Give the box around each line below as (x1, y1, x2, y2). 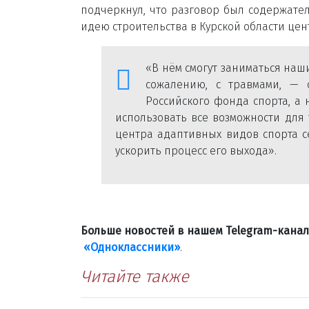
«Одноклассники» (83, 240, 180, 254)
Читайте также (81, 266, 189, 286)
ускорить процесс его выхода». (115, 143, 277, 157)
